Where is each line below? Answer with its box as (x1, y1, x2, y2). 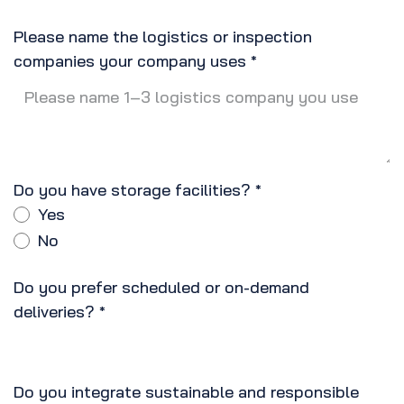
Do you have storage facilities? (14, 179, 251, 201)
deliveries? (14, 301, 95, 323)
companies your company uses (14, 50, 246, 72)
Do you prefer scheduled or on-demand (14, 277, 309, 298)
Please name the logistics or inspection (14, 26, 312, 48)
